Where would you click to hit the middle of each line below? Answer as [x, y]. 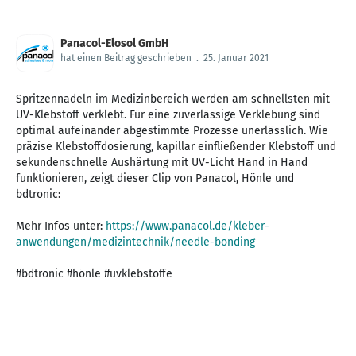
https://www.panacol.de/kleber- [188, 226]
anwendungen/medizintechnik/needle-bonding [135, 242]
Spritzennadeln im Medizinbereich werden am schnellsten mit [173, 99]
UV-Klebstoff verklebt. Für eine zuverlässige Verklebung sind [168, 114]
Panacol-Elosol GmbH [114, 43]
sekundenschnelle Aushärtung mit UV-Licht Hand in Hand [162, 162]
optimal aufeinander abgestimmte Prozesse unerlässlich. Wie [172, 130]
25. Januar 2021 [236, 58]
